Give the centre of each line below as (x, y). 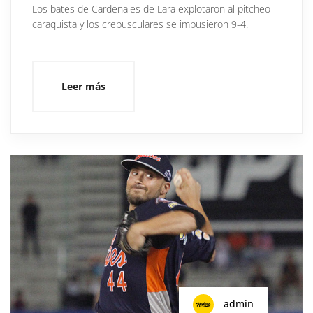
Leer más (83, 86)
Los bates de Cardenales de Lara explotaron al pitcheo (151, 8)
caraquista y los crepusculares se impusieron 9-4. (140, 24)
